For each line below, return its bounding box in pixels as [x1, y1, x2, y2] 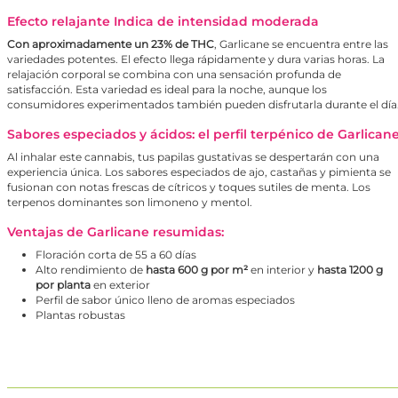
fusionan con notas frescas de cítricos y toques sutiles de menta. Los [7, 180, 370, 195]
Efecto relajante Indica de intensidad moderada [7, 13, 319, 30]
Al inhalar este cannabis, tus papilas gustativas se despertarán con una [7, 150, 379, 164]
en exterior [91, 278, 150, 292]
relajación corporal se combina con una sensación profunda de [7, 68, 341, 82]
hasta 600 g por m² [146, 263, 251, 277]
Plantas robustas [36, 308, 125, 322]
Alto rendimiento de [36, 263, 146, 277]
